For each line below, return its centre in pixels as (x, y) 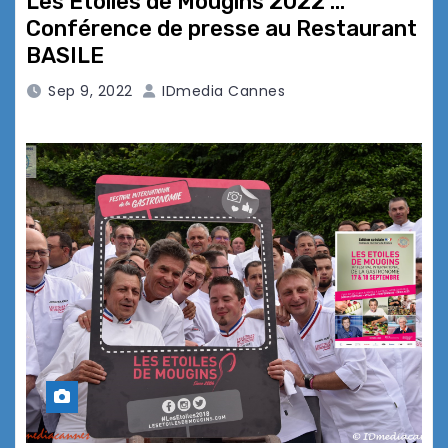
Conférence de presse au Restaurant (221, 29)
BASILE (65, 56)
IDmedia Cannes (221, 91)
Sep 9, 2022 (90, 91)
